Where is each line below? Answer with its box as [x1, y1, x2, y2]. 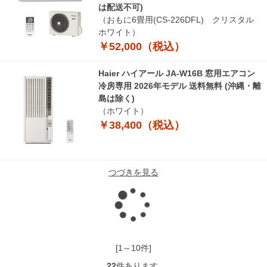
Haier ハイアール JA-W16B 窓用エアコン [98, 69, 255, 79]
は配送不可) [98, 2, 143, 13]
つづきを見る [108, 167, 159, 178]
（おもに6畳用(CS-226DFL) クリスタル [98, 15, 254, 25]
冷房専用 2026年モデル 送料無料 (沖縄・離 [98, 81, 261, 91]
